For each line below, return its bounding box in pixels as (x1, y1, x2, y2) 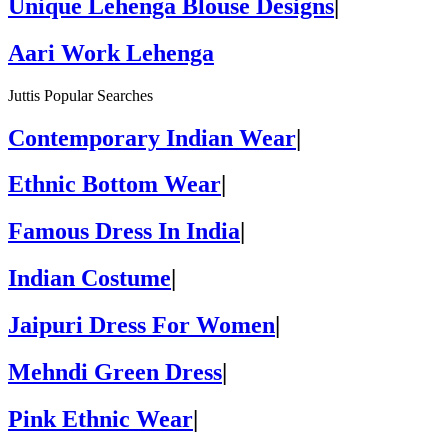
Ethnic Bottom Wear (8, 171, 221, 198)
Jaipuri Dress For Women (8, 312, 275, 339)
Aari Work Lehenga (8, 39, 214, 66)
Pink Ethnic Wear (8, 405, 193, 432)
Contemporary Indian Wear (8, 124, 296, 151)
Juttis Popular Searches (8, 86, 153, 104)
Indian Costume (8, 265, 171, 292)
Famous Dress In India (8, 218, 240, 245)
